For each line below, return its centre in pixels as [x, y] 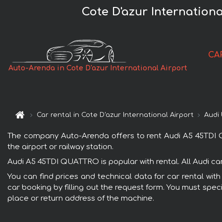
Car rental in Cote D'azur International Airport [115, 115]
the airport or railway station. [60, 147]
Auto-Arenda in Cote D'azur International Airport [98, 68]
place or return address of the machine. [81, 198]
